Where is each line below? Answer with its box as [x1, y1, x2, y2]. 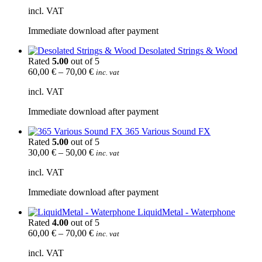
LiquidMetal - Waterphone [137, 207, 235, 218]
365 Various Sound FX [125, 126, 211, 137]
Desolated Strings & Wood [139, 46, 237, 56]
